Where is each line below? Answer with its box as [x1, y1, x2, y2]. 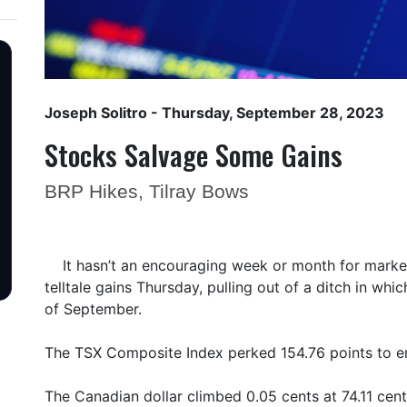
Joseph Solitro [45, 104, 147, 122]
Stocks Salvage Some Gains [45, 134, 342, 175]
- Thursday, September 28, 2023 [147, 104, 384, 122]
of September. [45, 300, 142, 318]
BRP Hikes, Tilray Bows [45, 181, 249, 202]
